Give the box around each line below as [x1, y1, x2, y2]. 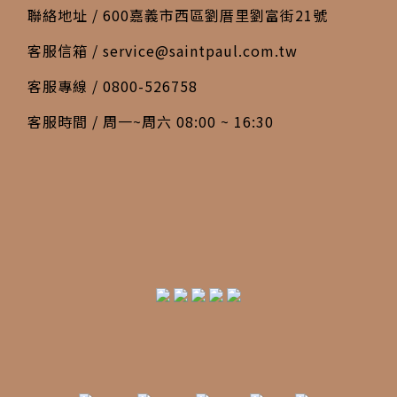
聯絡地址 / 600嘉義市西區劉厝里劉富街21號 [27, 4, 328, 26]
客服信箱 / [27, 39, 103, 61]
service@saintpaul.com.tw [103, 39, 298, 61]
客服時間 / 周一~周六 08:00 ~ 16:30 [27, 110, 274, 132]
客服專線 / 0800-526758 [27, 74, 198, 97]
